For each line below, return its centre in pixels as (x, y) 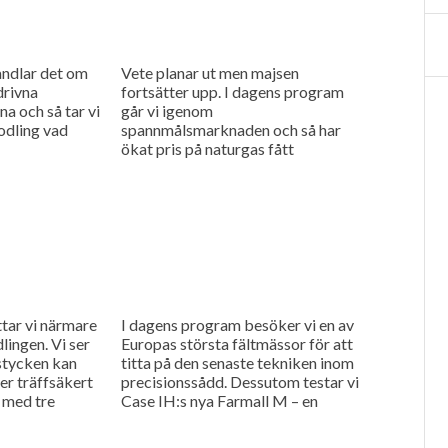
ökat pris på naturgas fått (207, 148)
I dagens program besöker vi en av (237, 324)
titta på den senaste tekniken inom (237, 362)
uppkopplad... (166, 419)
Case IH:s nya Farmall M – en (219, 400)
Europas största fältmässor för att (236, 343)
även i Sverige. (168, 186)
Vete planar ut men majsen (209, 72)
